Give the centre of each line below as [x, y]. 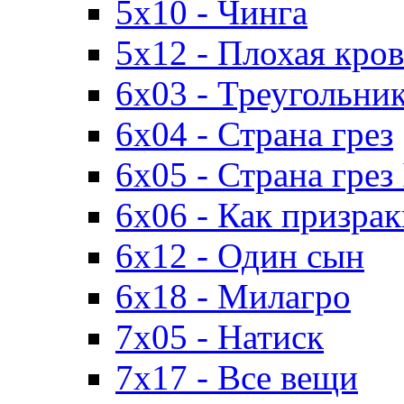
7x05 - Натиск [220, 337]
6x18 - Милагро [233, 297]
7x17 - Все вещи [237, 378]
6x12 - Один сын [240, 256]
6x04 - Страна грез [254, 134]
